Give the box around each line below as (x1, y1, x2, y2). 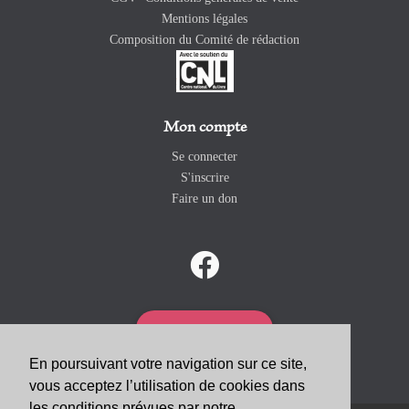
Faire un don (172, 191, 237, 205)
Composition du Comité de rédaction (110, 32, 299, 47)
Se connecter (172, 149, 237, 163)
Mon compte (163, 119, 246, 136)
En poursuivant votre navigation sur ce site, (29, 356, 307, 372)
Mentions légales (162, 11, 247, 26)
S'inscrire (180, 170, 229, 184)
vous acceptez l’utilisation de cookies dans (29, 378, 305, 394)
